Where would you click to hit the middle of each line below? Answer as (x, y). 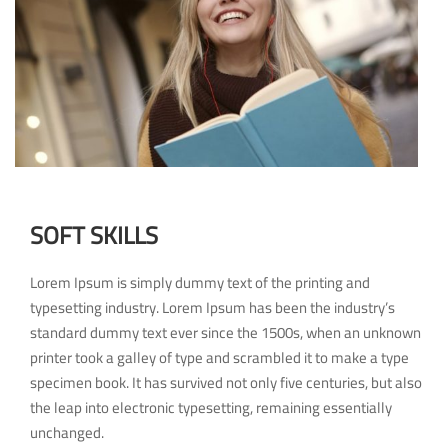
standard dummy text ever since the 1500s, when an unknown (225, 332)
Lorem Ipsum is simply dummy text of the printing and (200, 282)
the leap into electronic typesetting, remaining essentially (211, 407)
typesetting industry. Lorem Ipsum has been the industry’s (212, 307)
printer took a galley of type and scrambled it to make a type (219, 357)
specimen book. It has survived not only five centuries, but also (226, 382)
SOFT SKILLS (94, 235)
